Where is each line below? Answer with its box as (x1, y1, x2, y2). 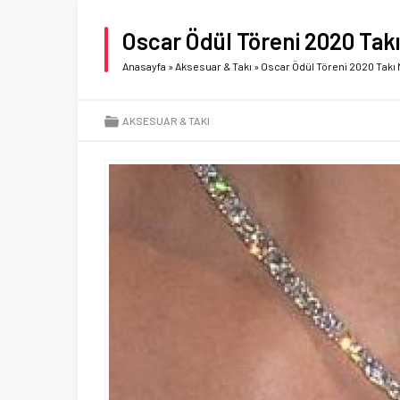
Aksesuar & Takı (175, 60, 252, 72)
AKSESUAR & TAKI (122, 114, 210, 127)
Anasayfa (122, 60, 166, 72)
